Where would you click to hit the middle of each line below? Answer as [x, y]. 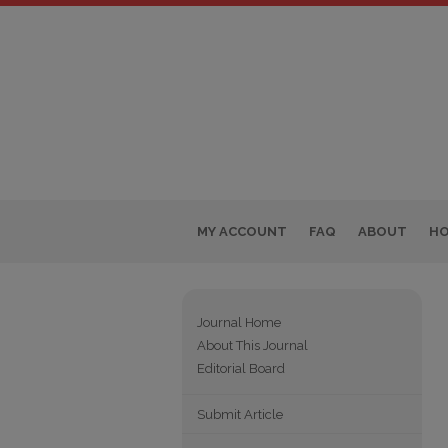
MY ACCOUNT [242, 231]
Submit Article [240, 414]
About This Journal [252, 345]
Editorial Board [241, 368]
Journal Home [239, 322]
